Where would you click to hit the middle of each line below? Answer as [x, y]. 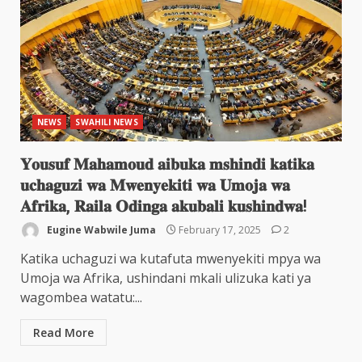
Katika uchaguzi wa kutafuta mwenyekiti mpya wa [170, 259]
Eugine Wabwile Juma [100, 229]
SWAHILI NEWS [107, 122]
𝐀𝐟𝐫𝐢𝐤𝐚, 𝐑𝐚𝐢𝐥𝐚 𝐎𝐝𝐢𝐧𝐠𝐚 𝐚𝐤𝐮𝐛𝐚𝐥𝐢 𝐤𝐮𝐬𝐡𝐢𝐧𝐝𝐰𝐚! [164, 206]
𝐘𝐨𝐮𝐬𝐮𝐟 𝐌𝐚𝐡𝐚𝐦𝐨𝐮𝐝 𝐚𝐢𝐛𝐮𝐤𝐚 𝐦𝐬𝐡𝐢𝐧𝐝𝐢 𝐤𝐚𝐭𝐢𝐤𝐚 [167, 164]
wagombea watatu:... [81, 297]
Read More [63, 333]
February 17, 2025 [220, 229]
